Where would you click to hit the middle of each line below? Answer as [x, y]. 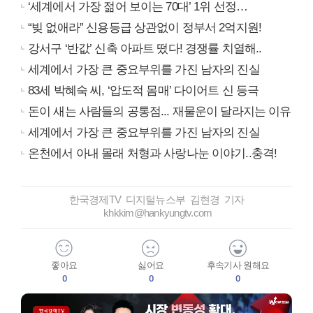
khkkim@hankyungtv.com [156, 212]
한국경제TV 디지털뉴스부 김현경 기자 [156, 199]
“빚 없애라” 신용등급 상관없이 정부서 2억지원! [145, 27]
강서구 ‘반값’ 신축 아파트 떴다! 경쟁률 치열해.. [145, 48]
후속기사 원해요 [238, 265]
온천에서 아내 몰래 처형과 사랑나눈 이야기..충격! [153, 153]
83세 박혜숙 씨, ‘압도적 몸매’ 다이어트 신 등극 [144, 90]
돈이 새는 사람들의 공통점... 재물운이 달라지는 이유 [160, 111]
